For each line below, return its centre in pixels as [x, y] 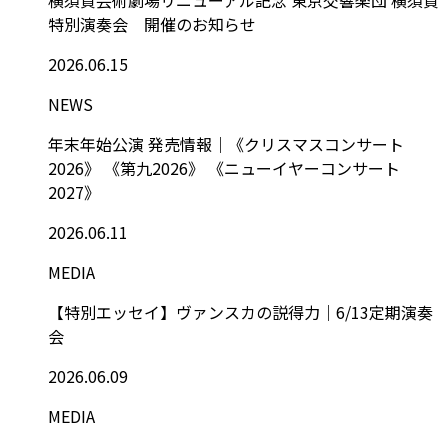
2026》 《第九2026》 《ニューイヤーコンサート [224, 167]
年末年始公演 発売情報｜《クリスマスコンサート [226, 143]
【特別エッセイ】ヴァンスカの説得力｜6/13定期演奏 [240, 311]
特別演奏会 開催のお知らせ [152, 23]
